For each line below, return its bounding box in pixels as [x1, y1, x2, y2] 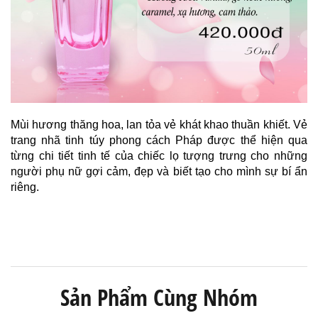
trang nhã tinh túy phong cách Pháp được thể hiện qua [11, 133, 307, 146]
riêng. [11, 180, 39, 193]
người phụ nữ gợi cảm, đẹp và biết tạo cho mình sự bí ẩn [11, 165, 307, 177]
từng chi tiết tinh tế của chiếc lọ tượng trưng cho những [11, 149, 307, 162]
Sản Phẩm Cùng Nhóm [60, 281, 258, 312]
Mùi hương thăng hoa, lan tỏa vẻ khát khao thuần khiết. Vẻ [11, 118, 307, 131]
